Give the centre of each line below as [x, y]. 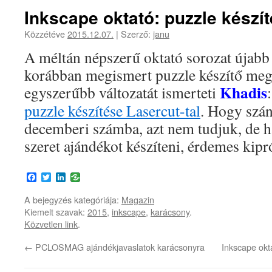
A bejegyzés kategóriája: [73, 199]
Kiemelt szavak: [56, 212]
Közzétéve [46, 34]
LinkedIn [83, 177]
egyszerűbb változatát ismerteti [122, 92]
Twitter [64, 177]
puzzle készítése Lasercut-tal [112, 110]
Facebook [55, 177]
